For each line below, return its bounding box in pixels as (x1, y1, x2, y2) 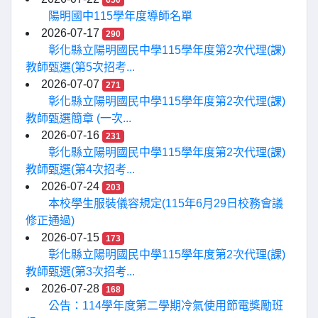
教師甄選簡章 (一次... (26, 112, 131, 124)
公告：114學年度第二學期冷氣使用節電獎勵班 (48, 300, 283, 312)
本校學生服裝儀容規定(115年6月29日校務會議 (48, 197, 283, 209)
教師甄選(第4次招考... (26, 163, 135, 175)
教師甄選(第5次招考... (26, 61, 135, 73)
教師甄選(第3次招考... (26, 265, 135, 278)
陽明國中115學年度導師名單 (48, 10, 192, 22)
